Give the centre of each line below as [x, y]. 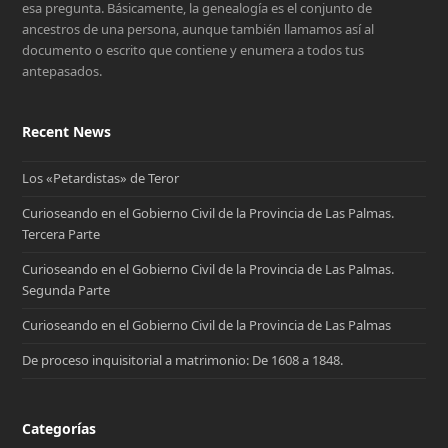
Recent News [67, 131]
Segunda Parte [66, 290]
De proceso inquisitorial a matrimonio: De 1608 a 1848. [183, 360]
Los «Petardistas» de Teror [101, 178]
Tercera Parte [61, 234]
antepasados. [62, 70]
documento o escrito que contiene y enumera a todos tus [193, 49]
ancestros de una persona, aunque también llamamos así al [198, 28]
